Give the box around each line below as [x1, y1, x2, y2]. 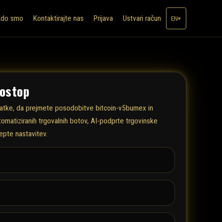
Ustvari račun [122, 14, 161, 23]
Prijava [93, 14, 113, 23]
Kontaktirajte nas [33, 14, 84, 23]
